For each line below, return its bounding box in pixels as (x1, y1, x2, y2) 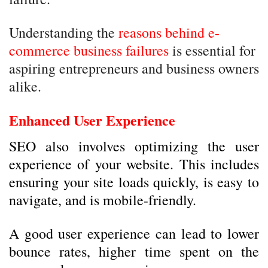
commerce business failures (9, 41, 169, 60)
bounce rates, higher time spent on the (9, 242, 259, 261)
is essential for (169, 41, 255, 60)
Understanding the (9, 23, 118, 42)
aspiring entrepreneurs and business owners (9, 59, 259, 78)
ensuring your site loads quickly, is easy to (9, 172, 259, 191)
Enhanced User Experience (9, 109, 175, 130)
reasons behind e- (118, 23, 220, 42)
